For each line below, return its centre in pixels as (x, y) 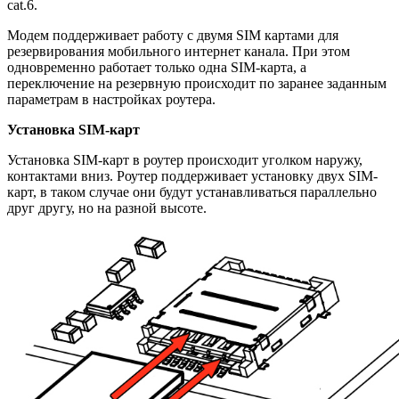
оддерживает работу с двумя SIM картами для (199, 35)
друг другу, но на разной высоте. (107, 208)
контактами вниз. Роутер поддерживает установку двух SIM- (192, 175)
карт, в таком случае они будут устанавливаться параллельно (192, 191)
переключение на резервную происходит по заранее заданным (197, 83)
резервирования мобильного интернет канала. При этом (179, 51)
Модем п (34, 35)
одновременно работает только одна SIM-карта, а (157, 67)
